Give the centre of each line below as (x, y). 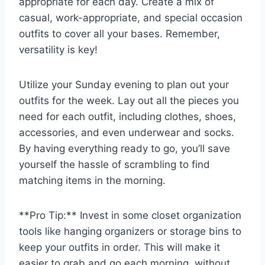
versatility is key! (58, 50)
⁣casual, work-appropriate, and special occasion (131, 18)
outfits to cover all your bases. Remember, (119, 34)
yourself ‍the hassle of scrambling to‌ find (114, 165)
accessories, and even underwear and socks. (127, 133)
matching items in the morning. (92, 181)
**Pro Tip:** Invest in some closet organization (130, 216)
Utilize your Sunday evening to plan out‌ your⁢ (124, 85)
